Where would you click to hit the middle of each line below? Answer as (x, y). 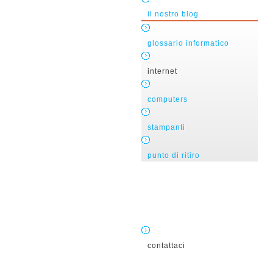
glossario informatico (188, 43)
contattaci (166, 245)
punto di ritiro (174, 155)
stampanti (166, 127)
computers (168, 99)
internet (162, 71)
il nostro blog (173, 14)
